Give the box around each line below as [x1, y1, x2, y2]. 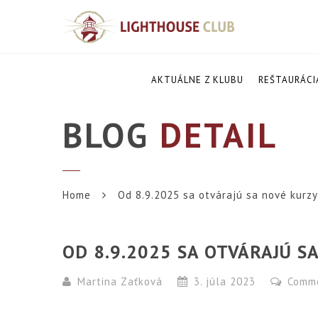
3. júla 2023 [190, 275, 260, 289]
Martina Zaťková [77, 275, 163, 289]
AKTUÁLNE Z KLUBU [150, 74, 243, 86]
